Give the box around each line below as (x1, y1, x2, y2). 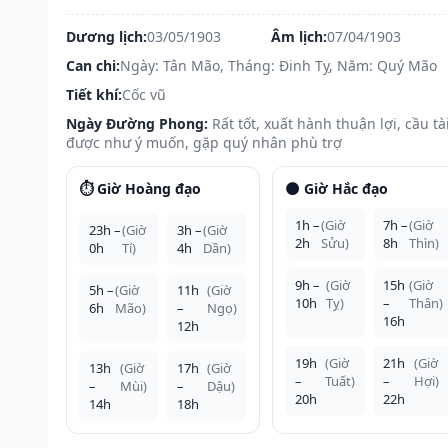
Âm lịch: (270, 26, 327, 46)
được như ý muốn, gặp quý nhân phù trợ (66, 132, 342, 152)
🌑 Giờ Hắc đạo (284, 178, 388, 198)
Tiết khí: (66, 84, 122, 104)
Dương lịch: (66, 26, 147, 46)
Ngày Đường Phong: (66, 113, 208, 133)
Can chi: (66, 55, 120, 75)
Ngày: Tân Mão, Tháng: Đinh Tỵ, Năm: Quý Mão (120, 55, 437, 75)
